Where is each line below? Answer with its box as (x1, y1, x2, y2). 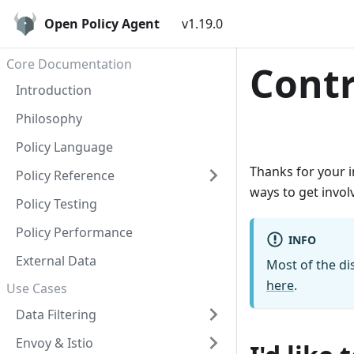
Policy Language (16, 138, 113, 156)
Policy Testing (16, 195, 97, 213)
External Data (16, 252, 96, 269)
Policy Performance (16, 224, 133, 241)
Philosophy (16, 110, 82, 127)
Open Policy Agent (44, 15, 160, 32)
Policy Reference (16, 167, 115, 184)
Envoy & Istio (16, 334, 93, 352)
